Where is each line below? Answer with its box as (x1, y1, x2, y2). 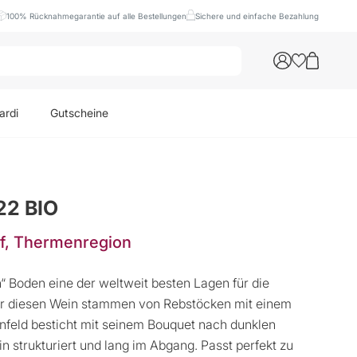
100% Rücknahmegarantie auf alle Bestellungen (6, 11, 187, 21)
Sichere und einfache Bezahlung (195, 11, 319, 21)
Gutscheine (50, 106, 108, 120)
